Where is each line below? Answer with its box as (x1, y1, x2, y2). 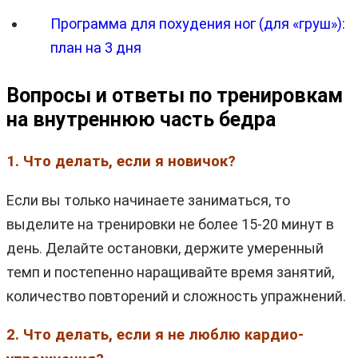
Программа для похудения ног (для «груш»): (50, 14, 345, 32)
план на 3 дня (50, 38, 141, 56)
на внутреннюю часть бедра (6, 107, 276, 131)
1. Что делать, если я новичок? (6, 152, 236, 170)
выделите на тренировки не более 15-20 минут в (6, 215, 334, 233)
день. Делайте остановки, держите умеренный (6, 239, 324, 257)
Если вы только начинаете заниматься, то (6, 191, 290, 209)
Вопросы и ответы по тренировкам (6, 83, 343, 107)
